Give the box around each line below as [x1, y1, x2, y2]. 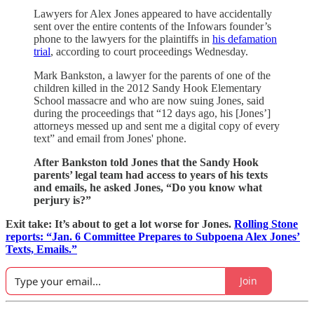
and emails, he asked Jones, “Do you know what [34, 181, 262, 193]
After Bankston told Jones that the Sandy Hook [34, 156, 259, 168]
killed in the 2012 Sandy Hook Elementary [72, 81, 261, 94]
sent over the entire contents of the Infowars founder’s [34, 20, 271, 32]
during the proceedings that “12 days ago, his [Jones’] [34, 107, 271, 119]
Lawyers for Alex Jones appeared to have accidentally [34, 7, 272, 20]
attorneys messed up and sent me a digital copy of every [34, 119, 280, 132]
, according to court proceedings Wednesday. [50, 45, 248, 57]
